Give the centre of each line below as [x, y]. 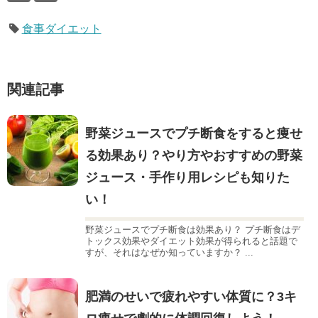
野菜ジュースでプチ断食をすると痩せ [194, 134]
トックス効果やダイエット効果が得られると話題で [191, 241]
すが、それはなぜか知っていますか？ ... [169, 253]
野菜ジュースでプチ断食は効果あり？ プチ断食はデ [193, 230]
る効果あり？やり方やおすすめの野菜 [194, 156]
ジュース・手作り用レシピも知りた [187, 178]
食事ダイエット [61, 29]
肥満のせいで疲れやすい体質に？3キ [191, 297]
